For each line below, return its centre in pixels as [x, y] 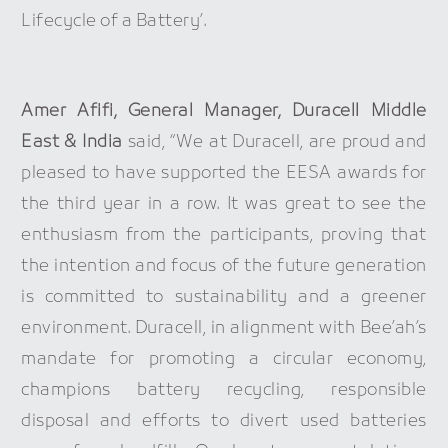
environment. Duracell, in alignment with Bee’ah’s [224, 329]
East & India [72, 143]
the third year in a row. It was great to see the [224, 205]
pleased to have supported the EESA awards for [224, 174]
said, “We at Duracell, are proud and [274, 143]
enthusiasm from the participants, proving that [224, 236]
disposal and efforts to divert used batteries [224, 422]
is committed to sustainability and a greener [224, 298]
